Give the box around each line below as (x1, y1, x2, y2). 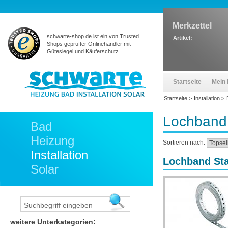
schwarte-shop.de (47, 33, 92, 39)
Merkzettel (173, 21, 212, 30)
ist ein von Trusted (92, 33, 139, 39)
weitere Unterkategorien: (10, 218, 96, 226)
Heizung (31, 134, 74, 148)
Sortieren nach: (163, 139, 207, 146)
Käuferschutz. (85, 48, 120, 54)
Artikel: (173, 35, 192, 41)
